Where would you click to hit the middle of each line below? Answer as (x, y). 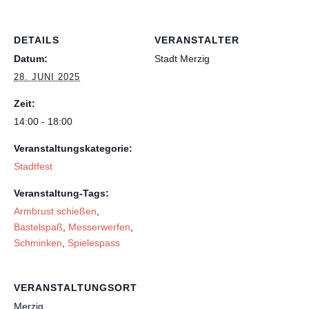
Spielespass (94, 243)
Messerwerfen (99, 227)
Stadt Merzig (182, 59)
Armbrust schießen (55, 211)
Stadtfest (33, 166)
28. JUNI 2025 (47, 77)
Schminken (38, 243)
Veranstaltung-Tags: (61, 193)
